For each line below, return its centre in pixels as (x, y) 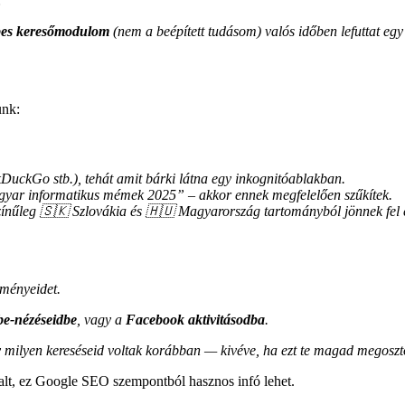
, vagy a (101, 320)
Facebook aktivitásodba (195, 320)
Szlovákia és (107, 212)
